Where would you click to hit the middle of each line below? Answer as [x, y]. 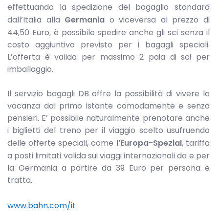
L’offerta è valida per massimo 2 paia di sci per [109, 57]
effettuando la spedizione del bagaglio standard [109, 7]
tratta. [20, 180]
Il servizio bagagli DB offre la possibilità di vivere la [109, 94]
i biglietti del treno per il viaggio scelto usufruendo [109, 131]
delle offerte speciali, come [62, 143]
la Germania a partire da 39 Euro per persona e [109, 168]
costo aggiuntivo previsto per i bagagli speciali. [109, 44]
